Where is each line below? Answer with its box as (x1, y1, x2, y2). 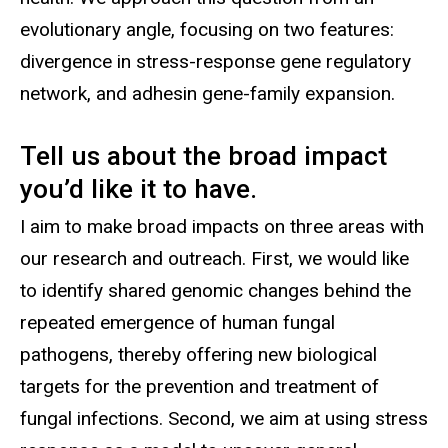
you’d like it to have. (20, 173, 257, 204)
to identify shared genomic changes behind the (20, 278, 411, 302)
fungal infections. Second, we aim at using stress (20, 406, 428, 430)
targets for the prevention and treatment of (20, 374, 379, 398)
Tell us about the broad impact (20, 140, 387, 171)
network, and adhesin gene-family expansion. (20, 81, 395, 105)
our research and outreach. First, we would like (20, 246, 409, 270)
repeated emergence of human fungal (20, 310, 335, 334)
